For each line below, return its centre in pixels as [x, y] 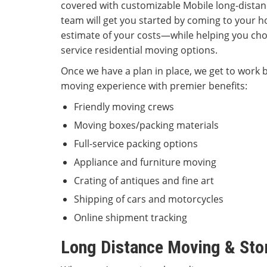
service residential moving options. [139, 50]
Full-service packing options [136, 144]
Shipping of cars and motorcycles [149, 199]
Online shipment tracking [131, 218]
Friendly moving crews [124, 107]
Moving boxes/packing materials [146, 125]
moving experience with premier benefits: [155, 86]
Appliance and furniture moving [145, 162]
